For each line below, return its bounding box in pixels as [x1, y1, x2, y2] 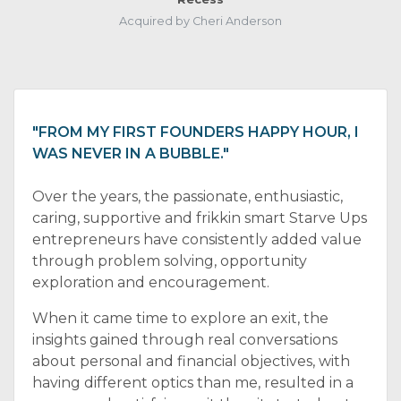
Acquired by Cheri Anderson [119, 14, 282, 28]
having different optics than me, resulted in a [32, 374, 354, 391]
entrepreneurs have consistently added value [32, 231, 362, 248]
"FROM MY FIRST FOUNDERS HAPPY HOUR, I [32, 124, 359, 141]
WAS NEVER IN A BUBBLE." [32, 145, 229, 162]
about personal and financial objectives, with [32, 353, 350, 370]
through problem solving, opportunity [32, 252, 307, 269]
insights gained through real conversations [32, 331, 337, 348]
